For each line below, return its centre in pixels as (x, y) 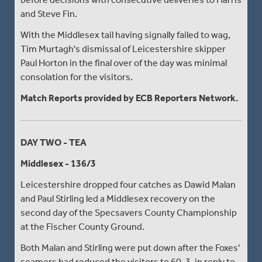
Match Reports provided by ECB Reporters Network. (130, 98)
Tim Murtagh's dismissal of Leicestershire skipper (123, 49)
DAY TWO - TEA (54, 142)
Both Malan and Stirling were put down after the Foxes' (130, 247)
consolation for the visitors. (77, 77)
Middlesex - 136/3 (58, 163)
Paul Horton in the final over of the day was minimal (124, 63)
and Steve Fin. (49, 13)
